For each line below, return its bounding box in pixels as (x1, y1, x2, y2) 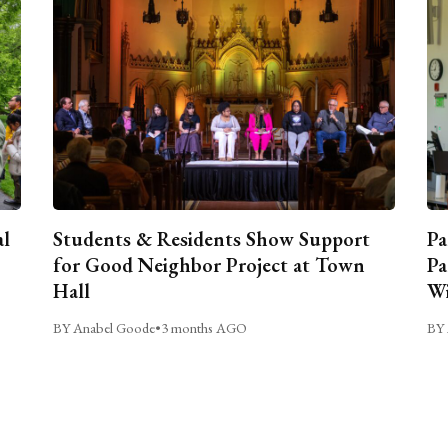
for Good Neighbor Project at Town (53, 252, 366, 279)
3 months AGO (161, 318, 248, 338)
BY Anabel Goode (53, 318, 156, 338)
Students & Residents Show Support (53, 226, 371, 253)
